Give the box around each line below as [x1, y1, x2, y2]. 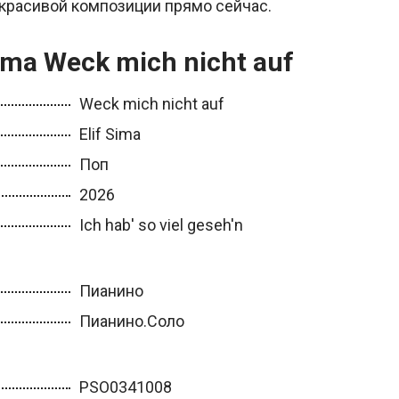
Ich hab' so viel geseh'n [78, 216, 243, 234]
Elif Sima [78, 125, 141, 143]
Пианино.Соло [78, 312, 184, 330]
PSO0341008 [78, 378, 172, 396]
